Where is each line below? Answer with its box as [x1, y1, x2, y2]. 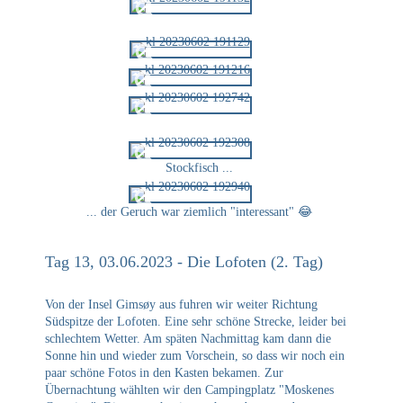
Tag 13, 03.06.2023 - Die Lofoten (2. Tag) [45, 253, 323, 272]
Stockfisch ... [166, 160, 233, 175]
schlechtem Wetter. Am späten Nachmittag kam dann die [45, 332, 331, 346]
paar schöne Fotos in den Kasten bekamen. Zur [45, 366, 283, 381]
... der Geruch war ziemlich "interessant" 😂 [86, 205, 312, 219]
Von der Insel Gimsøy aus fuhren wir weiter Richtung [45, 298, 318, 312]
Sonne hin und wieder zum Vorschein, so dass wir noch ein [45, 349, 345, 363]
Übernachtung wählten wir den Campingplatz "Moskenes [45, 383, 334, 398]
